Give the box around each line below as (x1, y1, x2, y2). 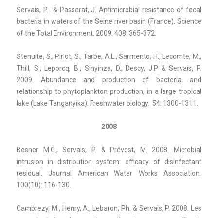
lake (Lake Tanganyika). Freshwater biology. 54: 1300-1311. (17, 99, 198, 107)
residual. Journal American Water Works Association (17, 169, 200, 177)
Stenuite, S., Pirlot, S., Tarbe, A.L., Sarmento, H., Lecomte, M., (17, 52, 201, 60)
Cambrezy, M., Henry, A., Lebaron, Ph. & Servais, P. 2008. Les (17, 204, 201, 212)
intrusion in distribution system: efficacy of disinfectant (17, 157, 201, 165)
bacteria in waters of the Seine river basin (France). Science (17, 17, 201, 25)
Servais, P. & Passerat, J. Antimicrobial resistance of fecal (17, 5, 201, 14)
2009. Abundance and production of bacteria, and (17, 75, 201, 84)
